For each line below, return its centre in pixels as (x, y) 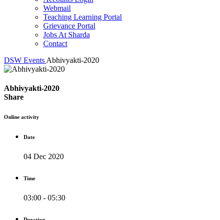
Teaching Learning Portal (82, 17)
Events (34, 60)
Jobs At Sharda (67, 34)
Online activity (22, 117)
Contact (55, 43)
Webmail (57, 8)
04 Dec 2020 (44, 156)
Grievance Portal (69, 26)
